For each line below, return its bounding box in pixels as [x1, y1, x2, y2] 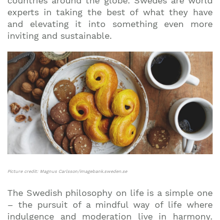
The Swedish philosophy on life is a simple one [7, 188, 213, 198]
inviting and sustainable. [7, 30, 112, 41]
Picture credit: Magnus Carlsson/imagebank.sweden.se [7, 169, 127, 174]
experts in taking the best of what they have [7, 7, 213, 17]
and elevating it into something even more [7, 19, 213, 29]
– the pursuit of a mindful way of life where [7, 199, 213, 210]
